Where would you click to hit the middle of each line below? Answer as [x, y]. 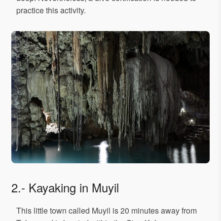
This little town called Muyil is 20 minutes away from [107, 211]
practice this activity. [51, 10]
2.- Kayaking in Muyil [65, 187]
